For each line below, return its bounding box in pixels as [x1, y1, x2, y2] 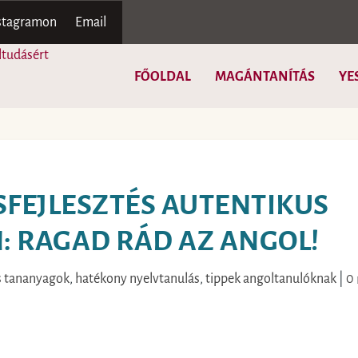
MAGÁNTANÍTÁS [215, 70, 315, 84]
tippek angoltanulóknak [205, 272, 337, 286]
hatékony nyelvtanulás [75, 272, 201, 286]
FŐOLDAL [134, 70, 191, 84]
